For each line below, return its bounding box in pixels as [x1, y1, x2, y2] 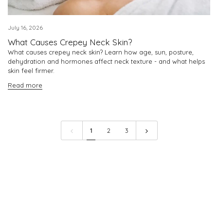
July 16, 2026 [8, 23, 43, 31]
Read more [8, 81, 42, 89]
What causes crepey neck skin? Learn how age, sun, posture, [8, 48, 194, 56]
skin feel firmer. [8, 66, 54, 74]
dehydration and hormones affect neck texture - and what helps [8, 57, 205, 65]
